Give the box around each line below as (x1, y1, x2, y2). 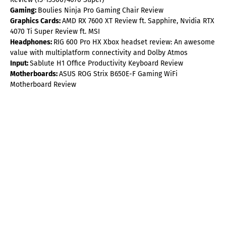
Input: (10, 59, 30, 68)
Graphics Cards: (10, 17, 62, 26)
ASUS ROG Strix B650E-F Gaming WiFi (59, 70, 178, 79)
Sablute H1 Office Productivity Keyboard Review (30, 59, 183, 68)
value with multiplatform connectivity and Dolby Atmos (10, 48, 188, 58)
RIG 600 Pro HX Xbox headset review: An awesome (53, 38, 215, 47)
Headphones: (10, 38, 53, 47)
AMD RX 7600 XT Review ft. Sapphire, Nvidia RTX (62, 17, 214, 26)
